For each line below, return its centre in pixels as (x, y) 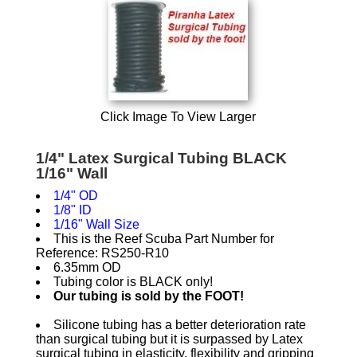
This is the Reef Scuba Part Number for (163, 239)
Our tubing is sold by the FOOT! (148, 296)
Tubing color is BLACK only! (133, 282)
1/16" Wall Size (96, 224)
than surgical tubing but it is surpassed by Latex (169, 339)
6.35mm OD (87, 267)
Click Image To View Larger (178, 117)
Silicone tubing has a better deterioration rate (179, 325)
